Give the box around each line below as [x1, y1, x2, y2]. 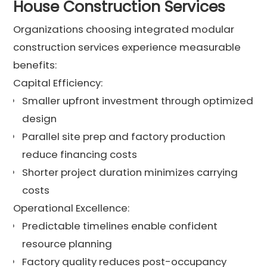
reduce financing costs [22, 147, 138, 162]
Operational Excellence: [13, 200, 130, 215]
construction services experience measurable [13, 39, 241, 54]
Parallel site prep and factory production [22, 129, 226, 144]
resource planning [22, 236, 113, 251]
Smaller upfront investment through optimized [22, 93, 254, 108]
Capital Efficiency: [13, 75, 103, 90]
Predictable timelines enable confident [22, 218, 218, 233]
